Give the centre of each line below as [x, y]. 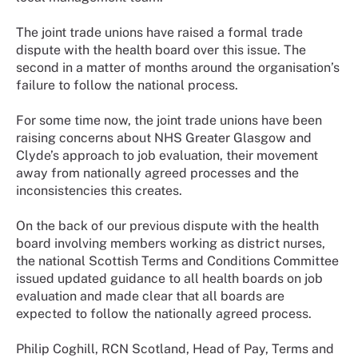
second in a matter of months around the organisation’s [178, 67]
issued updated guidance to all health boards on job [169, 278]
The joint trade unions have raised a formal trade [159, 32]
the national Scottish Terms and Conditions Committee [177, 261]
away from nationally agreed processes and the [157, 173]
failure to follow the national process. [129, 85]
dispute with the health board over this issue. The [161, 50]
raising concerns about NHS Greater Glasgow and [164, 137]
